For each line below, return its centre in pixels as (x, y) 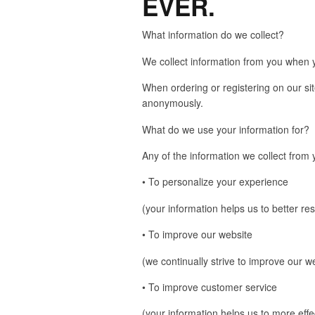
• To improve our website (197, 234)
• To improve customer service (210, 287)
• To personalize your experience (215, 182)
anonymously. (173, 103)
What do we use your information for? (226, 129)
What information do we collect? (213, 35)
